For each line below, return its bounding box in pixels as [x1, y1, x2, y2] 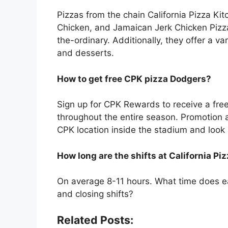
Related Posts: [57, 213, 133, 226]
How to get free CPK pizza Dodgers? [57, 73, 211, 84]
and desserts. [57, 48, 114, 59]
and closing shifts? [57, 189, 133, 199]
